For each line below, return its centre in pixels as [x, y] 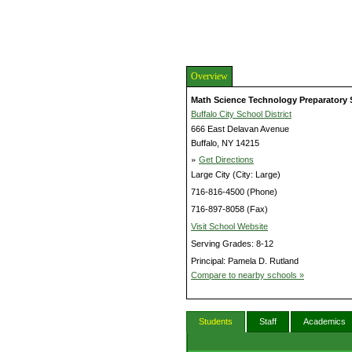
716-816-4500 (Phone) [234, 192]
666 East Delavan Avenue [240, 129]
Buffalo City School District [241, 114]
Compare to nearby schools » [247, 275]
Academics [324, 322]
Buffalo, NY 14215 [225, 143]
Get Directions [226, 160]
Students [216, 322]
